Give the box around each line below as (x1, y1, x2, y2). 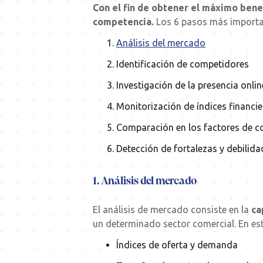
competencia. (93, 16, 154, 28)
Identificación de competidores (116, 59, 249, 70)
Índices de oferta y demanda (116, 240, 238, 251)
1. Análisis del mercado (93, 176, 197, 187)
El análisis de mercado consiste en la (93, 204, 251, 215)
